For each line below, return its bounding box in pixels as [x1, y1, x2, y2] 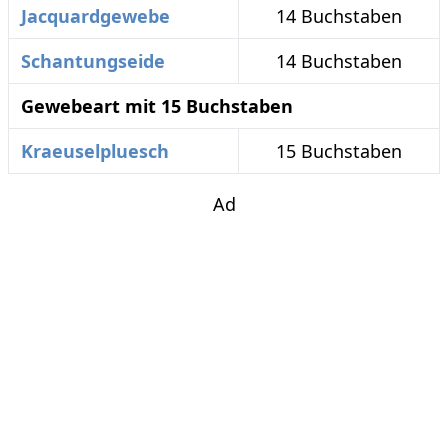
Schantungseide [21, 49, 165, 73]
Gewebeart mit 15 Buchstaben [21, 94, 293, 118]
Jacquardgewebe [21, 4, 170, 28]
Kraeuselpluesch [21, 139, 169, 163]
